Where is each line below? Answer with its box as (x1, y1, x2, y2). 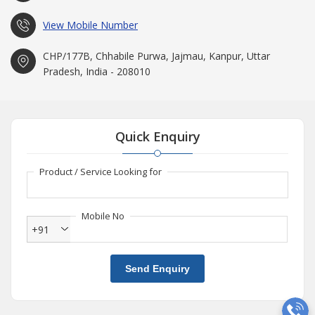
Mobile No (82, 209, 124, 222)
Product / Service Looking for (39, 165, 162, 178)
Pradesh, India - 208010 (43, 64, 150, 78)
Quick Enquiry (115, 127, 200, 145)
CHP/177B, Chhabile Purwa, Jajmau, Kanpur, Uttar (43, 49, 270, 63)
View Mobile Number (43, 18, 138, 32)
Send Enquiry (125, 262, 190, 274)
